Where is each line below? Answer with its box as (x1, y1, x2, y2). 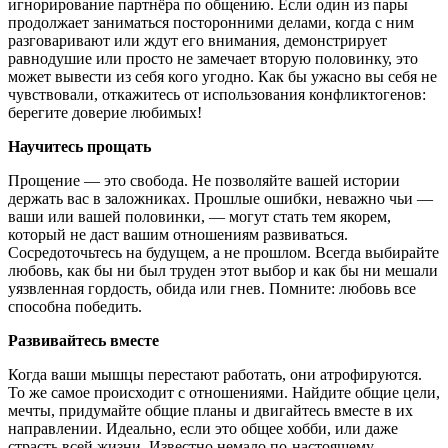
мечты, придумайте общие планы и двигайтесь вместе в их (8, 401, 413, 419)
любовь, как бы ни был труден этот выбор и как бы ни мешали (8, 261, 438, 279)
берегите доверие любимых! (8, 103, 202, 121)
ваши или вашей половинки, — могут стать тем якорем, (8, 207, 391, 225)
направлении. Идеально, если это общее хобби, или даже (8, 419, 398, 437)
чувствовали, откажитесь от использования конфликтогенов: (8, 85, 426, 103)
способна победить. (8, 297, 142, 315)
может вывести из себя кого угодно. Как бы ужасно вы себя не (8, 67, 437, 85)
